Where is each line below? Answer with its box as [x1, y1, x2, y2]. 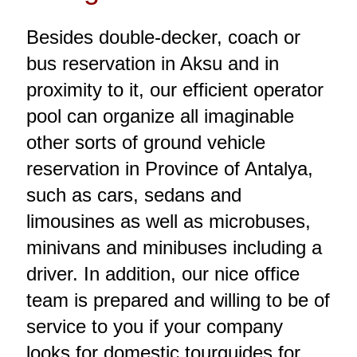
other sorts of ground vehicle [25, 131, 265, 153]
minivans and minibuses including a [25, 236, 322, 258]
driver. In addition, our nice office [25, 262, 300, 284]
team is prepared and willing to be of [25, 288, 330, 311]
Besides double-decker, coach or [25, 25, 300, 48]
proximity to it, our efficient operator [25, 78, 324, 100]
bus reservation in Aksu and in [25, 52, 279, 74]
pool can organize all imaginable [25, 104, 294, 127]
